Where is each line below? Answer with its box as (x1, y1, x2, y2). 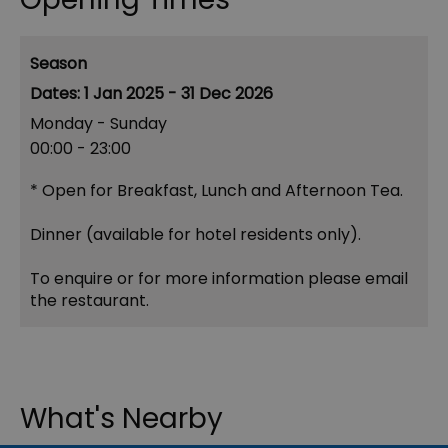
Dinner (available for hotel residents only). (30, 223, 361, 247)
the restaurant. (30, 289, 149, 313)
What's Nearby (20, 399, 223, 439)
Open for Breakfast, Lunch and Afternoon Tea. (38, 179, 403, 203)
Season (30, 52, 87, 76)
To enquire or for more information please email (30, 267, 408, 291)
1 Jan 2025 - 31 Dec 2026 (84, 82, 273, 106)
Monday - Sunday (30, 112, 167, 136)
